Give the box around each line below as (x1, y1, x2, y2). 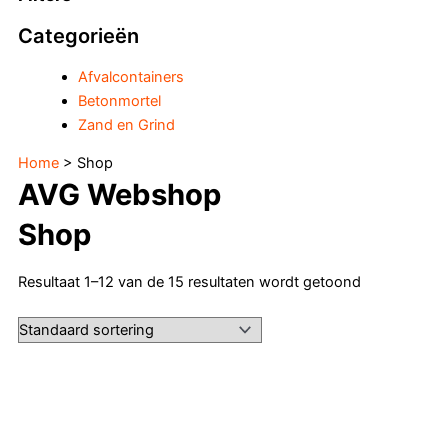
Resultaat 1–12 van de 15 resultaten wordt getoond (18, 272, 361, 291)
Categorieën (18, 24, 139, 49)
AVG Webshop (18, 177, 221, 213)
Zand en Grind (78, 115, 175, 134)
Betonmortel (78, 91, 161, 110)
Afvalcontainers (78, 67, 184, 86)
